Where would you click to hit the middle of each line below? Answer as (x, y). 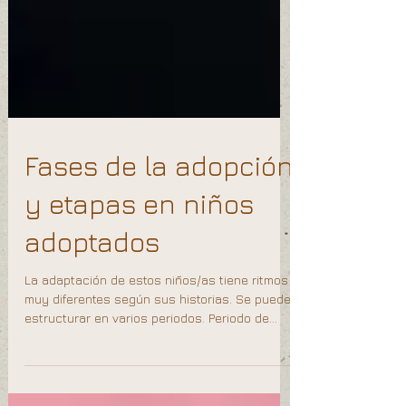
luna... (41, 380)
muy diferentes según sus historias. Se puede (158, 342)
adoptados (92, 285)
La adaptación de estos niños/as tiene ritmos (156, 323)
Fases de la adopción (159, 209)
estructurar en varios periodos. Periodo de (147, 361)
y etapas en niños (139, 247)
